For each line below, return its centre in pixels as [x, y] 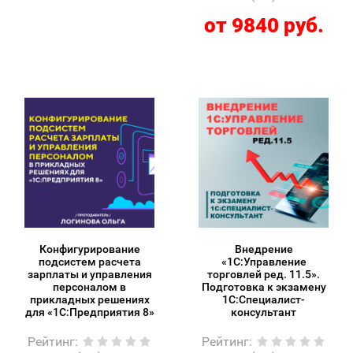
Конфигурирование [89, 249]
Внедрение [264, 249]
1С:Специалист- [264, 299]
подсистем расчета [89, 262]
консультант [264, 312]
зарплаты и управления [89, 274]
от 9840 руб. [264, 25]
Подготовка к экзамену [264, 287]
